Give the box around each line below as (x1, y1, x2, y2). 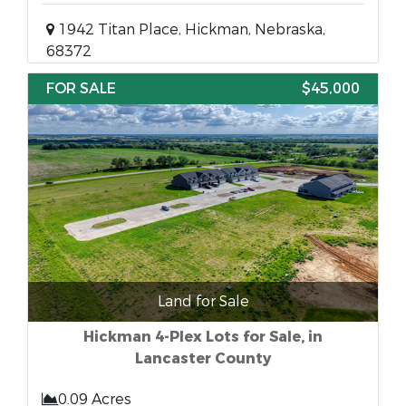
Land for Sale (157, 292, 249, 311)
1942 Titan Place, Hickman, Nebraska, (54, 20, 325, 39)
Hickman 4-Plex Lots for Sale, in (83, 327, 323, 346)
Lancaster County (135, 349, 271, 368)
